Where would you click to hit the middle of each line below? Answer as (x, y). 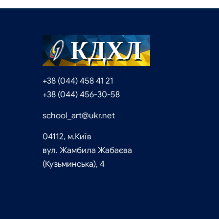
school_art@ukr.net (79, 116)
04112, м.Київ (67, 137)
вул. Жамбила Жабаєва (87, 151)
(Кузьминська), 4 (74, 164)
